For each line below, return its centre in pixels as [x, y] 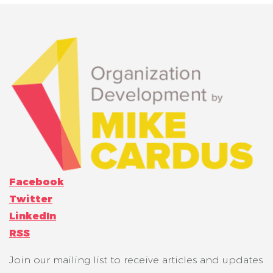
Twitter [31, 199]
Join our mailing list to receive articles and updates [136, 260]
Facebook [37, 182]
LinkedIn [33, 216]
